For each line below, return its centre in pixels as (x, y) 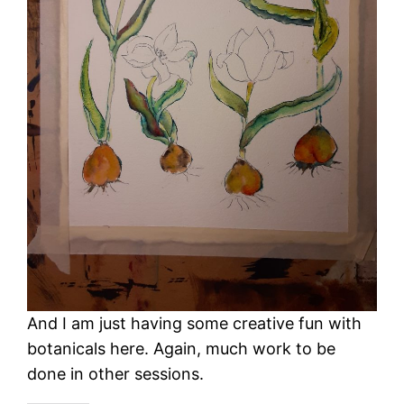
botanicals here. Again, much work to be (182, 349)
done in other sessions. (116, 374)
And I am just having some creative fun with (195, 324)
